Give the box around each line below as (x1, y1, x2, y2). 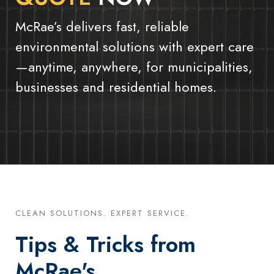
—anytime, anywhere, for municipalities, (15, 56, 253, 76)
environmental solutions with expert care (15, 36, 254, 56)
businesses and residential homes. (15, 76, 217, 97)
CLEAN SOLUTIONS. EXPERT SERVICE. (15, 207, 190, 219)
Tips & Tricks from (15, 228, 196, 261)
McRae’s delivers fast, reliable (15, 16, 189, 36)
